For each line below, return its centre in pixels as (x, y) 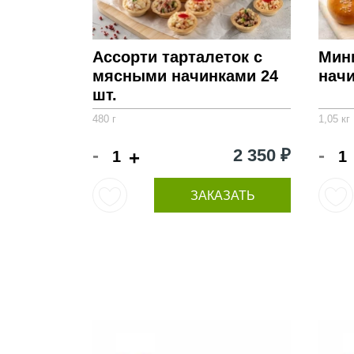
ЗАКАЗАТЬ (222, 195)
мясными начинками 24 (185, 76)
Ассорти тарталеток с (177, 57)
